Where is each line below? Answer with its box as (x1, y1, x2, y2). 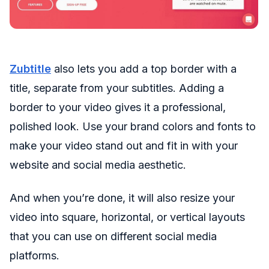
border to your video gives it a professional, (10, 100, 226, 113)
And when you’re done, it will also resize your (10, 191, 235, 204)
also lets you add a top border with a (51, 62, 237, 75)
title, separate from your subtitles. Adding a (10, 81, 224, 94)
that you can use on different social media (10, 229, 217, 243)
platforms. (10, 249, 59, 262)
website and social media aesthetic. (10, 158, 186, 171)
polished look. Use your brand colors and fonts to (10, 119, 256, 133)
